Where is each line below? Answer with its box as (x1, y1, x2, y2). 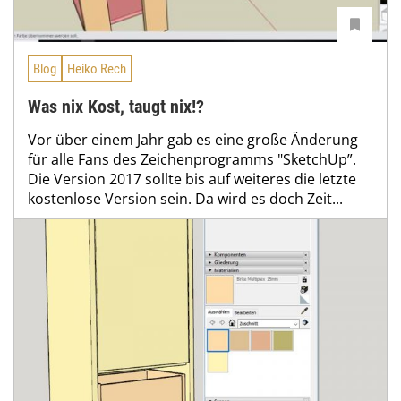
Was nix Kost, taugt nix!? (28, 96, 204, 118)
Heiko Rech (67, 60, 126, 77)
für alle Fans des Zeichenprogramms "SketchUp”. (28, 149, 356, 170)
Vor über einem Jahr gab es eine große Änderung (28, 130, 358, 150)
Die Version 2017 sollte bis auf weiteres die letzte (28, 169, 356, 190)
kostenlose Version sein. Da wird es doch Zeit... (28, 189, 343, 209)
